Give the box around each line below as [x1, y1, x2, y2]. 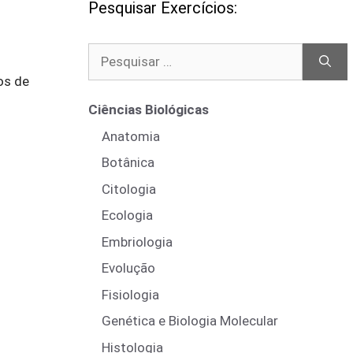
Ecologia [102, 207, 153, 223]
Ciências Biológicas [88, 102, 209, 117]
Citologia [102, 180, 156, 197]
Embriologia [102, 233, 173, 250]
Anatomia [102, 128, 160, 144]
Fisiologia [102, 286, 159, 303]
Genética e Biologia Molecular [102, 313, 278, 329]
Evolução [102, 260, 155, 276]
